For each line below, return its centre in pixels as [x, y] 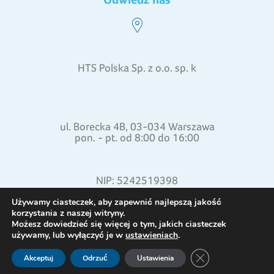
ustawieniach [152, 235]
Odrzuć [95, 258]
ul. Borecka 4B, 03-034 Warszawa [137, 126]
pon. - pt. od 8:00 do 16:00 [137, 137]
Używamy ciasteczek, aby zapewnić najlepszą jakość [117, 202]
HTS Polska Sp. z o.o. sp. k [137, 67]
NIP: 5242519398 [137, 180]
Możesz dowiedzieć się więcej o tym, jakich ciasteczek [119, 224]
